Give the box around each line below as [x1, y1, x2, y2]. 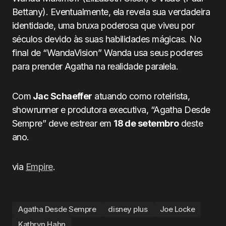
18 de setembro [114, 118, 179, 129]
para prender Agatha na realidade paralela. [12, 61, 179, 72]
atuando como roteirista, [92, 90, 190, 101]
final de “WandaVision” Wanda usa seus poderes [12, 47, 203, 58]
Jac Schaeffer [31, 90, 92, 101]
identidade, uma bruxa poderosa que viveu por [12, 20, 195, 31]
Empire [25, 161, 53, 172]
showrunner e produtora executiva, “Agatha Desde [12, 104, 210, 115]
